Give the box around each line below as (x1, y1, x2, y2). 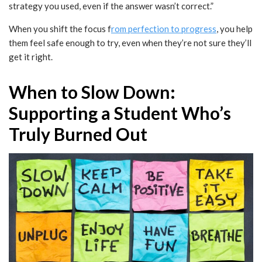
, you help (216, 23, 253, 35)
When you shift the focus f (9, 23, 111, 35)
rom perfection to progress (111, 23, 216, 35)
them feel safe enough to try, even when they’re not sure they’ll (9, 37, 251, 49)
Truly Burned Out (9, 123, 147, 145)
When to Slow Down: (9, 81, 175, 103)
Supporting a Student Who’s (9, 102, 231, 124)
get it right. (9, 51, 53, 63)
